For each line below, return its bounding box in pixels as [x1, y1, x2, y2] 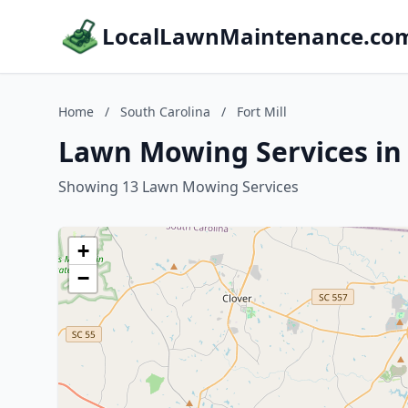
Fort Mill [237, 103, 287, 120]
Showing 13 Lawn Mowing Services [58, 177, 299, 197]
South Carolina [120, 103, 210, 120]
